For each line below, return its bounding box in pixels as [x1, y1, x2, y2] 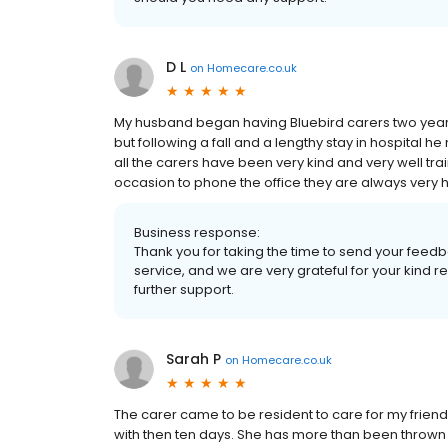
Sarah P [166, 349, 221, 370]
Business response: [134, 223, 260, 243]
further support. [134, 280, 234, 300]
